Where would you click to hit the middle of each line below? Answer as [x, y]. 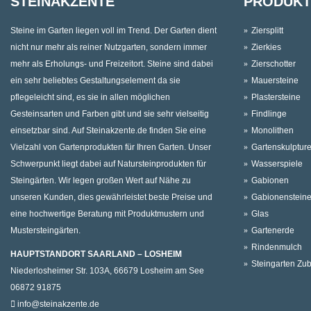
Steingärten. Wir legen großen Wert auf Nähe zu [101, 181]
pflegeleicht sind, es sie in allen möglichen [90, 98]
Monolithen [272, 131]
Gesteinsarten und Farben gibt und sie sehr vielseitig [110, 114]
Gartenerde [273, 231]
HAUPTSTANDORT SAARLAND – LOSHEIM [96, 254]
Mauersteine [275, 81]
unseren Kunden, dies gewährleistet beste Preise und [111, 197]
